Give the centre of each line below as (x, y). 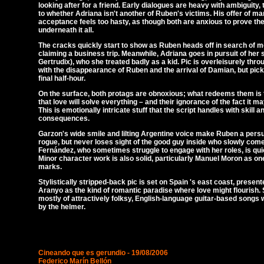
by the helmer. (62, 207)
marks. (50, 167)
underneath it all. (66, 30)
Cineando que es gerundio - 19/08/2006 (103, 253)
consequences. (64, 118)
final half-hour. (62, 78)
